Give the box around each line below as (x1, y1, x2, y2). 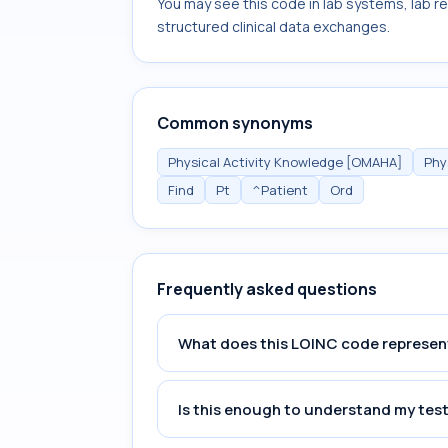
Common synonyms (157, 112, 313, 134)
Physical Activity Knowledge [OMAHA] (168, 153, 402, 171)
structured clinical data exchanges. (157, 17, 390, 36)
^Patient (252, 181, 308, 199)
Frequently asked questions (157, 278, 377, 300)
